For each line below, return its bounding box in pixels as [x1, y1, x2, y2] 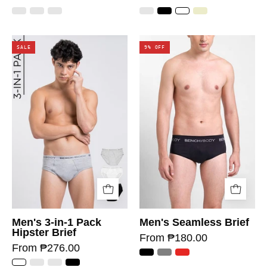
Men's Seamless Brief [139, 216, 249, 228]
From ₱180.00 [139, 232, 207, 244]
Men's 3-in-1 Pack [12, 216, 101, 228]
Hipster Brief [12, 226, 76, 238]
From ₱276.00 [12, 242, 80, 254]
